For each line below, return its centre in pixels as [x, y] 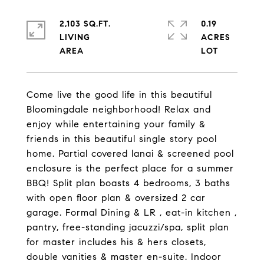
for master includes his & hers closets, [116, 242]
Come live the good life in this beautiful [119, 95]
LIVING [75, 37]
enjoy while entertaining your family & [116, 124]
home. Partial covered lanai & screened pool [130, 154]
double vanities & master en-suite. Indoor [124, 257]
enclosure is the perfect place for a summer [130, 168]
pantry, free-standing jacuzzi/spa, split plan [128, 227]
